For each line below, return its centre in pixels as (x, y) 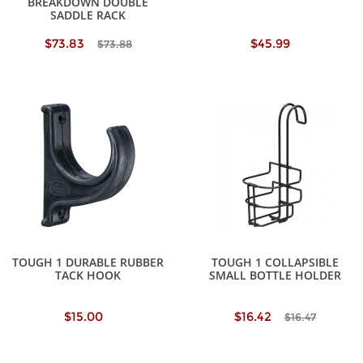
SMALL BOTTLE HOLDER (275, 275)
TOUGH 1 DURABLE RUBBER (88, 263)
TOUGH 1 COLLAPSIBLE (275, 263)
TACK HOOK (88, 275)
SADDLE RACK (88, 15)
